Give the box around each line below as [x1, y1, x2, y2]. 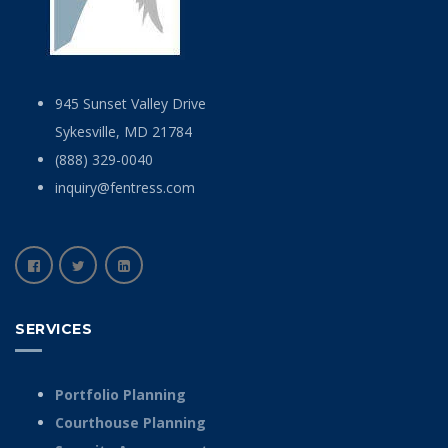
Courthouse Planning [55, 412, 206, 432]
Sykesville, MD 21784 [55, 121, 192, 141]
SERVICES [15, 319, 92, 338]
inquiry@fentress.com [55, 177, 195, 197]
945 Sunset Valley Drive [55, 93, 206, 113]
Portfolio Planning [55, 384, 186, 404]
